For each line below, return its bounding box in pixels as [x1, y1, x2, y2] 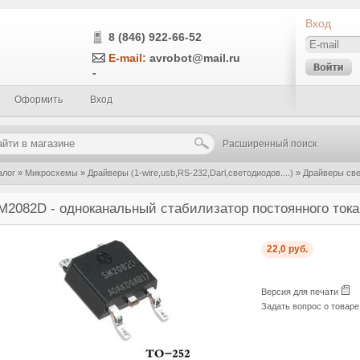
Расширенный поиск [223, 138, 317, 149]
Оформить [14, 94, 63, 105]
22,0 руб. [267, 243, 308, 255]
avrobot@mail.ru [146, 51, 240, 64]
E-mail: [108, 51, 146, 64]
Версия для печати [261, 287, 341, 297]
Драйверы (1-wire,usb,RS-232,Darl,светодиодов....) [88, 168, 293, 178]
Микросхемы [25, 168, 78, 178]
